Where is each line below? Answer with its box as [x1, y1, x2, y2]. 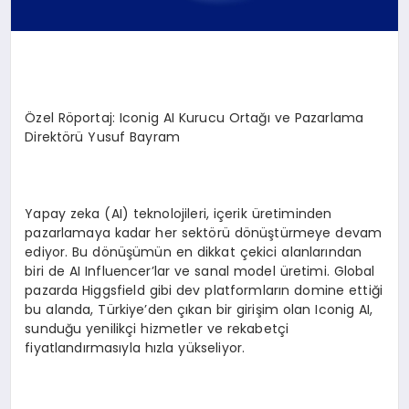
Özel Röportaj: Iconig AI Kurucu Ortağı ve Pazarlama [25, 108, 364, 127]
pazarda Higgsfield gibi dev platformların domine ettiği [25, 280, 383, 299]
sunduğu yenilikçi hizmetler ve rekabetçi [25, 319, 289, 338]
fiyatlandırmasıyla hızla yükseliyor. [25, 338, 246, 357]
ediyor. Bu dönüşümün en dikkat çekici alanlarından [25, 242, 362, 261]
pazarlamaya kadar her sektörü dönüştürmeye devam [25, 223, 383, 242]
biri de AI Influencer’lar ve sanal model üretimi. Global [25, 261, 375, 280]
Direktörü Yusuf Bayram [25, 127, 181, 146]
